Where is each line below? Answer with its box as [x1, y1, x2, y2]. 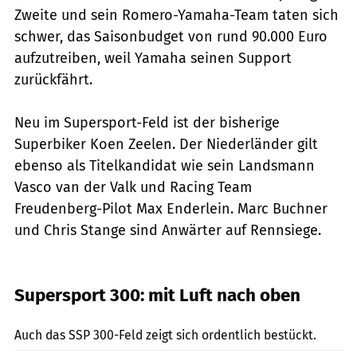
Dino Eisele [305, 301, 350, 313]
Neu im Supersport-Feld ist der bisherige [14, 113, 280, 131]
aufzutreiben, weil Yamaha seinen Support [14, 49, 292, 67]
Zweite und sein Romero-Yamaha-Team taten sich [14, 6, 339, 24]
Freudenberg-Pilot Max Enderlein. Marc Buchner [14, 199, 328, 218]
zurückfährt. [14, 70, 92, 88]
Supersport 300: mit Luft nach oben [14, 284, 300, 306]
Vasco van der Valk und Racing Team [14, 178, 252, 196]
